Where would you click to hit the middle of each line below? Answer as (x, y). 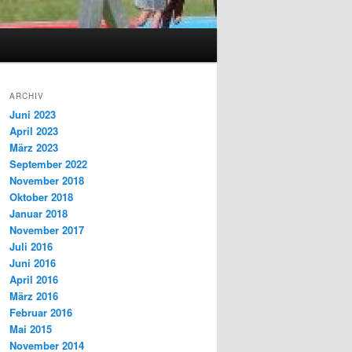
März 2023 (34, 148)
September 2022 (48, 164)
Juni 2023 (33, 115)
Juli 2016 (31, 247)
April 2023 (34, 131)
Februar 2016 (41, 313)
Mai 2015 (31, 329)
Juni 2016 (33, 263)
